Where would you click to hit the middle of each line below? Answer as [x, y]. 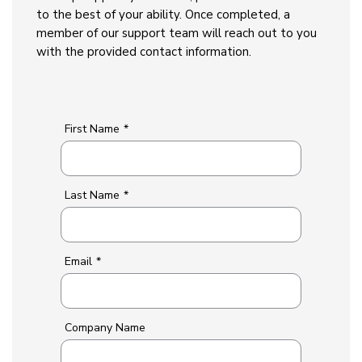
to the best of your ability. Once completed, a [163, 15]
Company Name [105, 328]
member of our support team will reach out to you [177, 33]
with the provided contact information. [145, 52]
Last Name [92, 195]
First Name [92, 129]
